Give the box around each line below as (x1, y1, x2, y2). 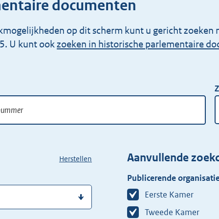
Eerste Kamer (145, 189, 194, 200)
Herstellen (59, 153, 92, 163)
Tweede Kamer (145, 207, 199, 218)
